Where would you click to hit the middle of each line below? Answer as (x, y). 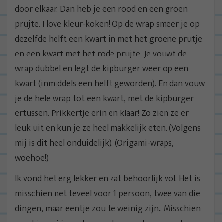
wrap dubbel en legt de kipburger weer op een (102, 69)
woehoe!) (32, 158)
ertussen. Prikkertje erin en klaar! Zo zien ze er (102, 113)
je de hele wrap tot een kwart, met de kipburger (104, 98)
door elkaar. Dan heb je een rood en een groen (101, 9)
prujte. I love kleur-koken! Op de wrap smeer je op (107, 24)
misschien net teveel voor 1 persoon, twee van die (108, 194)
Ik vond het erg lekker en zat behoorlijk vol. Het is (108, 179)
